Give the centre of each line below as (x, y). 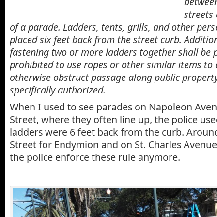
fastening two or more (58, 52)
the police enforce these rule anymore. (95, 157)
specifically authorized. (58, 90)
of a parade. (36, 27)
